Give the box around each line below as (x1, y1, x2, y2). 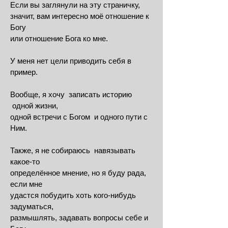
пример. (10, 68, 38, 76)
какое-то (10, 157, 40, 166)
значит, (10, 12, 37, 20)
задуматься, (10, 202, 53, 211)
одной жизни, (10, 101, 58, 110)
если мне (10, 180, 42, 188)
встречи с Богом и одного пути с (33, 112, 148, 121)
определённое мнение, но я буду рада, (10, 168, 146, 177)
